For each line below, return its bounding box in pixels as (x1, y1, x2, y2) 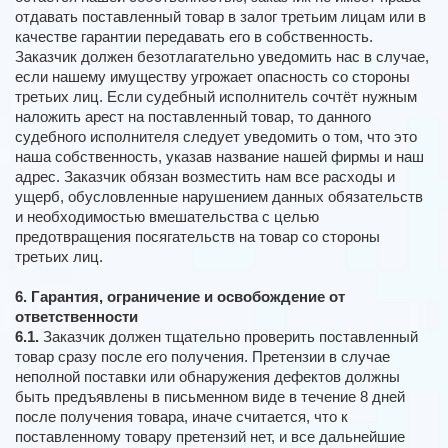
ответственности (15, 308, 138, 326)
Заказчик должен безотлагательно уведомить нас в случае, (15, 48, 429, 66)
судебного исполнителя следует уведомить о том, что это (15, 128, 417, 146)
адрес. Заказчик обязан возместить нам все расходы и (15, 168, 395, 186)
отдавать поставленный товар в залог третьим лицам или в (15, 8, 426, 26)
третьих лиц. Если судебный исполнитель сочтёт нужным (15, 88, 417, 106)
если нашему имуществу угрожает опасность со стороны (15, 68, 410, 86)
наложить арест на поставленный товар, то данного (15, 108, 371, 126)
